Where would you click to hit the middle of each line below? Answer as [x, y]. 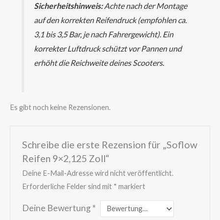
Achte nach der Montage [145, 6]
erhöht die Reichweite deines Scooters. [99, 63]
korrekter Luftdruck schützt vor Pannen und [108, 49]
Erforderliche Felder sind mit [68, 187]
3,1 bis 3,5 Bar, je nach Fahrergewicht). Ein [104, 34]
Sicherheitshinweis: [69, 6]
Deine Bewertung [57, 208]
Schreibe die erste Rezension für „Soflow [110, 144]
